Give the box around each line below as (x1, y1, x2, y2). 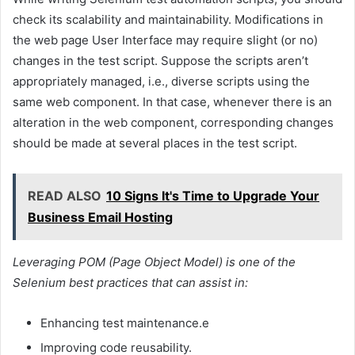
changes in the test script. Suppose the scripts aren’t (13, 52, 308, 68)
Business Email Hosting (28, 208, 173, 225)
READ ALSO (28, 187, 101, 204)
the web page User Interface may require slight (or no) (13, 32, 318, 48)
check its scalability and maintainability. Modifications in (13, 11, 323, 27)
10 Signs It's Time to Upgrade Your (106, 187, 319, 204)
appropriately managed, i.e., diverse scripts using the (13, 73, 310, 89)
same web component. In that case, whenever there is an (13, 94, 332, 109)
